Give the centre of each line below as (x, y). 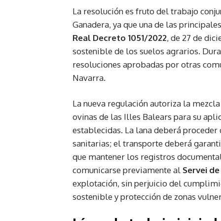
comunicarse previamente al (128, 170)
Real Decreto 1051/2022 (120, 37)
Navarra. (89, 77)
